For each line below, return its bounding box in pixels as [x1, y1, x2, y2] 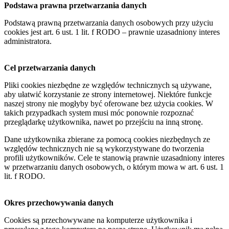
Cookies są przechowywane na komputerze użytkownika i [4, 215, 192, 224]
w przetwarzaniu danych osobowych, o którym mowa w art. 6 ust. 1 [4, 162, 224, 171]
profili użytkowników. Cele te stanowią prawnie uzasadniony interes [4, 153, 224, 162]
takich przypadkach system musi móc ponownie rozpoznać [4, 108, 194, 117]
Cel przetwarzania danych [4, 63, 96, 72]
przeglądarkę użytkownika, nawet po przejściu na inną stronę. [4, 117, 203, 126]
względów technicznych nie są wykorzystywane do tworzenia [4, 144, 204, 153]
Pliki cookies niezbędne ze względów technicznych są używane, [4, 80, 212, 89]
